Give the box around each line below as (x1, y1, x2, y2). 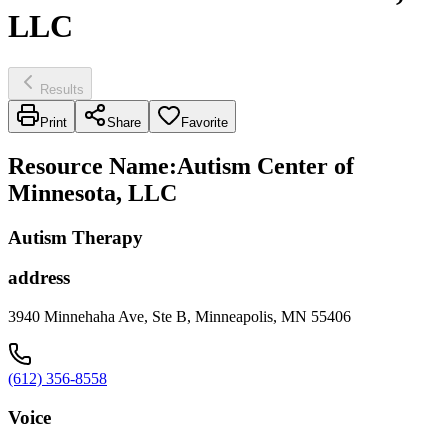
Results (40, 81, 84, 97)
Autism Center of (177, 152, 354, 179)
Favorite (181, 114, 228, 130)
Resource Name (8, 152, 169, 179)
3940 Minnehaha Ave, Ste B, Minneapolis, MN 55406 (8, 308, 351, 326)
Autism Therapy (8, 226, 143, 248)
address (8, 267, 70, 289)
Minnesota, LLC (8, 179, 177, 206)
